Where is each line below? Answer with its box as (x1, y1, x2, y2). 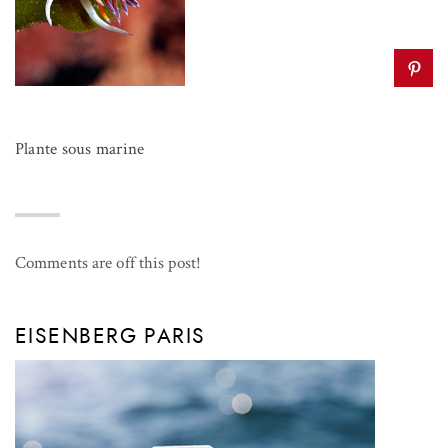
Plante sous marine (15, 137, 145, 160)
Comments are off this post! (15, 251, 201, 274)
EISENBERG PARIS (15, 320, 206, 351)
